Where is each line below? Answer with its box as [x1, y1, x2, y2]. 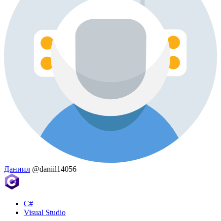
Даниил [4, 165, 30, 174]
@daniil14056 [32, 165, 76, 174]
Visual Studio [24, 208, 66, 217]
